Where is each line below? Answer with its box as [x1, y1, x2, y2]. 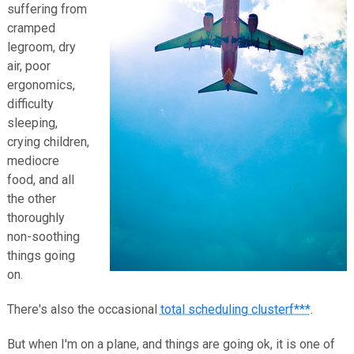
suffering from [6, 2, 87, 17]
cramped [6, 21, 55, 36]
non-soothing [6, 229, 80, 244]
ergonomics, [6, 77, 75, 92]
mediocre [6, 153, 59, 168]
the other [6, 191, 56, 206]
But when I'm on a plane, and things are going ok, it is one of [6, 337, 335, 352]
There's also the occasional [6, 302, 160, 317]
